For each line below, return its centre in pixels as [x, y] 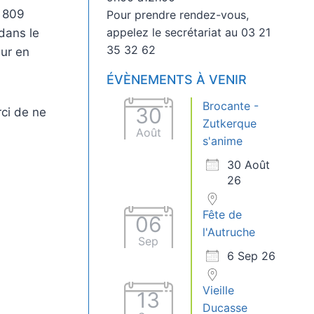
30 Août [248, 165]
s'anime [222, 141]
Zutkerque [229, 124]
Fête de [222, 215]
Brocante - [230, 106]
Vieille [218, 291]
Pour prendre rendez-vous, [177, 14]
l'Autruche [228, 232]
